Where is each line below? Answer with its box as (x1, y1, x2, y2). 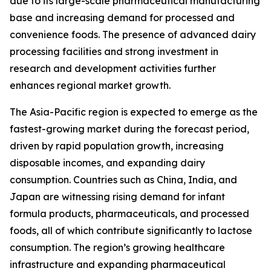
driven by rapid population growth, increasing (10, 140, 224, 152)
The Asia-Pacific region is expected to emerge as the (10, 106, 258, 119)
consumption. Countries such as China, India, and (10, 174, 237, 186)
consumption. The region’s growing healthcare (10, 241, 225, 254)
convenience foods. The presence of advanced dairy (10, 28, 256, 41)
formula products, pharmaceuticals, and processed (10, 207, 249, 220)
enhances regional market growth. (10, 79, 171, 92)
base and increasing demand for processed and (10, 11, 235, 24)
